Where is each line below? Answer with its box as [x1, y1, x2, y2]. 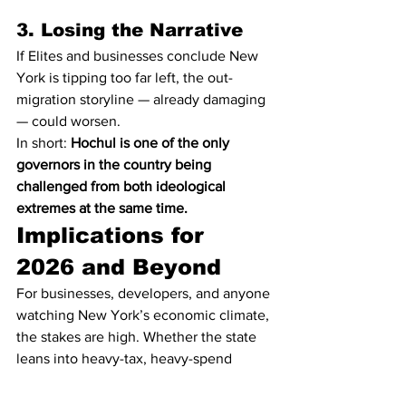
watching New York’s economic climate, [16, 307, 273, 323]
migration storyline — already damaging [16, 92, 269, 107]
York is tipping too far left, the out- [16, 70, 233, 85]
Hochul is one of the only [71, 135, 233, 150]
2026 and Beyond [16, 255, 221, 279]
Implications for [16, 223, 211, 247]
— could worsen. [16, 113, 121, 129]
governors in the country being [16, 157, 215, 172]
